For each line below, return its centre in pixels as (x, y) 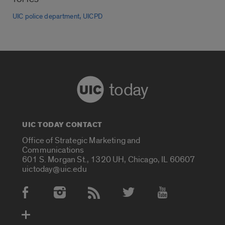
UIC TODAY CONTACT (62, 125)
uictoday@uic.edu (54, 169)
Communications (53, 150)
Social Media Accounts (65, 198)
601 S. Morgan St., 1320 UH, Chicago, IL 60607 (109, 159)
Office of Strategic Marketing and (81, 140)
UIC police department (46, 17)
